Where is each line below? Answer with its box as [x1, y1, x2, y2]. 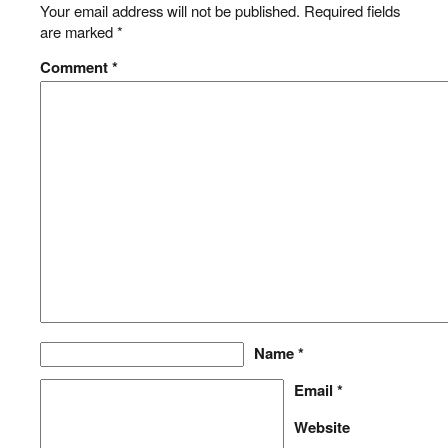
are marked [40, 21, 117, 42]
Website [294, 416, 350, 438]
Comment [40, 56, 112, 78]
